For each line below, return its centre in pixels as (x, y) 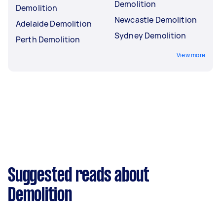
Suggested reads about (79, 176)
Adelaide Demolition (54, 23)
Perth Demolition (48, 39)
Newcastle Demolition (156, 19)
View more (191, 55)
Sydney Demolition (150, 35)
